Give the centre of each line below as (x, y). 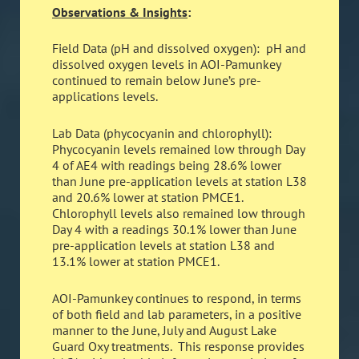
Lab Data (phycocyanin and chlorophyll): (163, 133)
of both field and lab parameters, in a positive (177, 314)
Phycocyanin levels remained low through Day (178, 149)
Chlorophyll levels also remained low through (179, 213)
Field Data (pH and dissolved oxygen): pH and (179, 48)
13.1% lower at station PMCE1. (136, 261)
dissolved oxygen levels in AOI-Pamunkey (166, 65)
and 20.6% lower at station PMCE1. (149, 197)
